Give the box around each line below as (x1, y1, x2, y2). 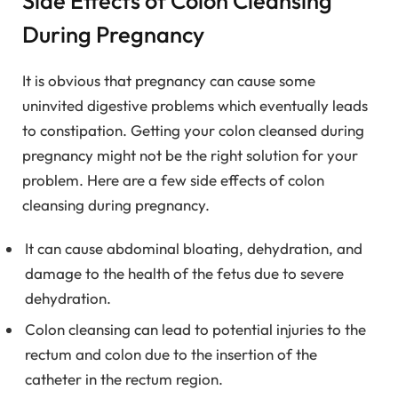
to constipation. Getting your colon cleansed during (22, 121, 364, 140)
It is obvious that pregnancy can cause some (22, 71, 315, 91)
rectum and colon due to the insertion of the (25, 345, 317, 364)
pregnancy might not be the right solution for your (22, 146, 358, 165)
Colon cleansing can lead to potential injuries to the (25, 320, 366, 339)
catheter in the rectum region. (25, 370, 223, 389)
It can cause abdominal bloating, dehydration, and (25, 238, 362, 258)
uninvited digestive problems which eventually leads (22, 96, 368, 115)
